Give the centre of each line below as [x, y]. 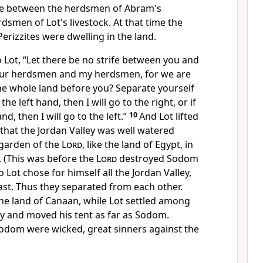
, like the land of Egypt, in [138, 144]
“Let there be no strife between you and [111, 60]
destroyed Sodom [159, 159]
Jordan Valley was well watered [106, 130]
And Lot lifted [169, 116]
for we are [168, 74]
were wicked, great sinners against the [113, 229]
